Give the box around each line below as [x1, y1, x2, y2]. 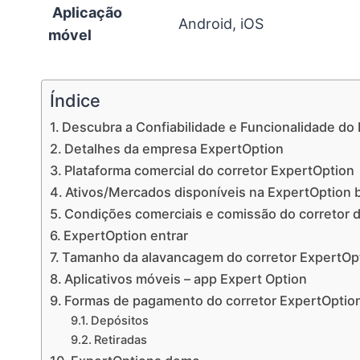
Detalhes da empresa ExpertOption [64, 140, 288, 157]
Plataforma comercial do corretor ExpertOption [64, 162, 355, 178]
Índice [50, 89, 100, 111]
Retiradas [93, 332, 147, 347]
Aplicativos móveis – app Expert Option [64, 270, 308, 287]
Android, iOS [178, 14, 264, 32]
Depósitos [90, 313, 149, 328]
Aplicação [52, 3, 122, 21]
